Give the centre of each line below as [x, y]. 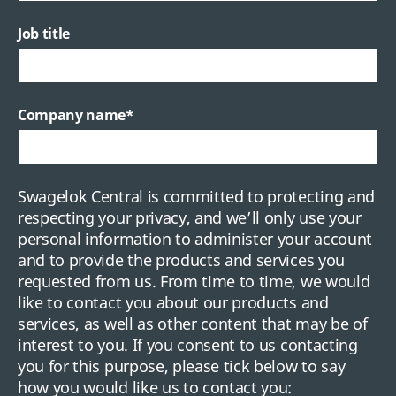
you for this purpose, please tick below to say [182, 366]
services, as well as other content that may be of [193, 324]
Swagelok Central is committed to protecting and [196, 197]
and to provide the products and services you [181, 260]
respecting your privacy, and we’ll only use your [190, 218]
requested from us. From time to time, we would [194, 282]
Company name [72, 115]
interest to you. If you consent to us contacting [188, 345]
